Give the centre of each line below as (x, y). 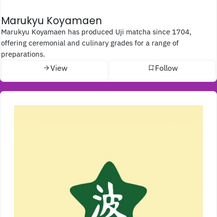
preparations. (23, 54)
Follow (166, 68)
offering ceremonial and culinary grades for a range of (90, 43)
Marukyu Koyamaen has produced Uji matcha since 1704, (4, 32)
